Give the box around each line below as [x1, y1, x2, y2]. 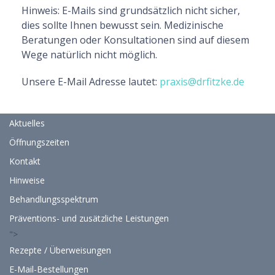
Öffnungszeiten [9, 136, 69, 148]
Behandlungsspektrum [9, 193, 98, 205]
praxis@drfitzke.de [160, 75, 244, 88]
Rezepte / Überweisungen [9, 244, 111, 256]
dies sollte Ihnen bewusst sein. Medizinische [21, 18, 223, 32]
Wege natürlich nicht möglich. [21, 48, 157, 61]
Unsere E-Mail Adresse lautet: [21, 75, 160, 88]
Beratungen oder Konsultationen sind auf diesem [21, 33, 249, 47]
